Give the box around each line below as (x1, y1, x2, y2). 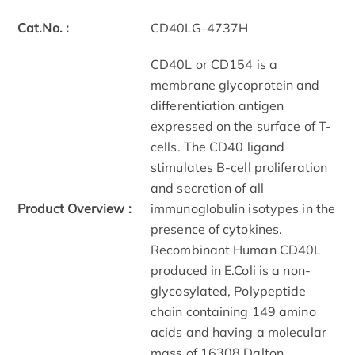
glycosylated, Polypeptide (151, 283, 307, 300)
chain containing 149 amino (151, 303, 316, 320)
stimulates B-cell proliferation (151, 159, 328, 176)
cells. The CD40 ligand (151, 139, 285, 155)
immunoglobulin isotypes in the (151, 200, 336, 217)
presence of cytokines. (151, 221, 283, 238)
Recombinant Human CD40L (151, 242, 322, 258)
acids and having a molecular (151, 324, 326, 341)
